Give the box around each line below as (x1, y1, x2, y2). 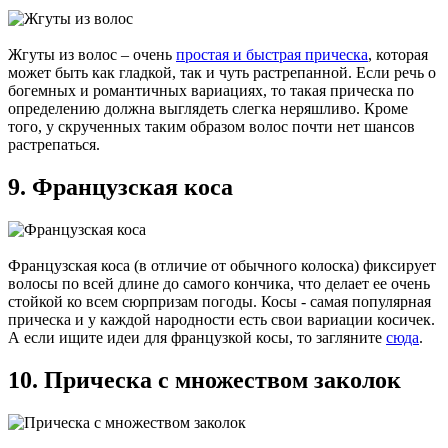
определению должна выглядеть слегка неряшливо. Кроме (8, 100, 408, 118)
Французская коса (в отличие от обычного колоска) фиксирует (8, 257, 436, 275)
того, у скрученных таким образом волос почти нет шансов (8, 118, 415, 136)
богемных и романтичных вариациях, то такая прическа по (8, 82, 414, 100)
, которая (368, 46, 428, 64)
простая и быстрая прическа (176, 46, 368, 64)
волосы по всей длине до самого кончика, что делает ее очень (8, 275, 430, 293)
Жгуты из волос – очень (8, 46, 176, 64)
